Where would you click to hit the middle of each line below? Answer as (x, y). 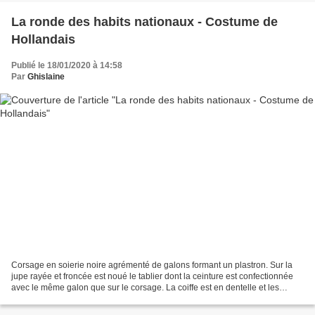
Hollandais (43, 40)
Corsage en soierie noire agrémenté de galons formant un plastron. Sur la (152, 265)
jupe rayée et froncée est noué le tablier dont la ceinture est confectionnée (152, 276)
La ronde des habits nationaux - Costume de (144, 22)
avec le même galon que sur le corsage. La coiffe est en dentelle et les (145, 287)
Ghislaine (46, 77)
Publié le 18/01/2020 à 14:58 (67, 66)
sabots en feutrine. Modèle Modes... (79, 298)
